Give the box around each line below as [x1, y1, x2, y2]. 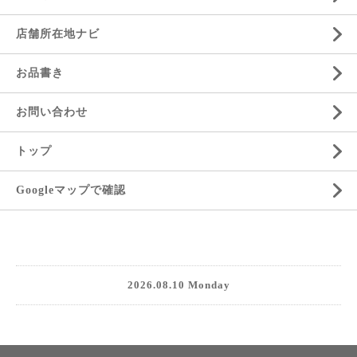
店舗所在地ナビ [16, 28, 100, 40]
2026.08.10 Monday [127, 279, 230, 291]
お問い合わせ [16, 106, 88, 118]
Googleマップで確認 [16, 184, 126, 196]
